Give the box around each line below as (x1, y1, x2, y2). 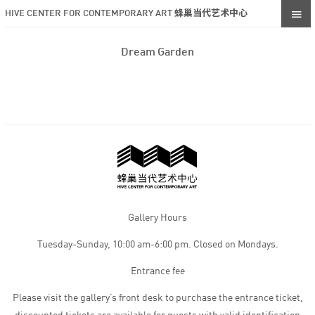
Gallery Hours (128, 213, 187, 223)
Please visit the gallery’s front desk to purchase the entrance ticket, (12, 293, 303, 303)
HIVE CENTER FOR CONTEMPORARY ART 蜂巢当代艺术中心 (4, 8, 247, 18)
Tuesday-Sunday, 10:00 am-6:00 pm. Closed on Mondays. (37, 240, 278, 250)
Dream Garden (121, 47, 194, 58)
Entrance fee (130, 266, 185, 276)
